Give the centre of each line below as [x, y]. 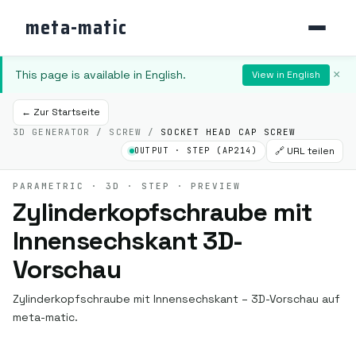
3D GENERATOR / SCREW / [87, 132]
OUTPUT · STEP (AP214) [195, 151]
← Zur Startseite [61, 112]
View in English [286, 74]
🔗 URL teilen [305, 151]
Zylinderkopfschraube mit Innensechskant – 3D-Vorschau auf [176, 299]
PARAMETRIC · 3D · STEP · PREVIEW [127, 186]
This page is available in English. [101, 75]
